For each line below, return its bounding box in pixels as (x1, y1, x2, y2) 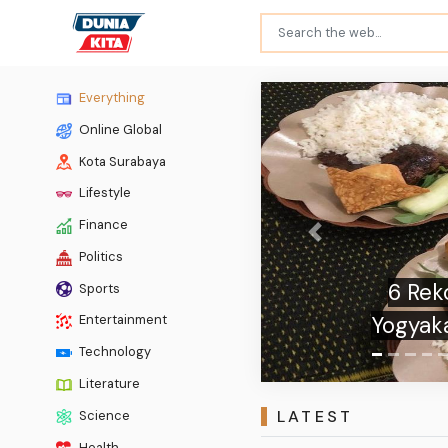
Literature (76, 375, 140, 393)
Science (76, 406, 130, 424)
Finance (76, 216, 128, 234)
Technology (76, 343, 151, 361)
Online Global (76, 120, 162, 138)
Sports (76, 279, 120, 297)
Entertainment (76, 311, 167, 329)
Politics (76, 247, 123, 265)
